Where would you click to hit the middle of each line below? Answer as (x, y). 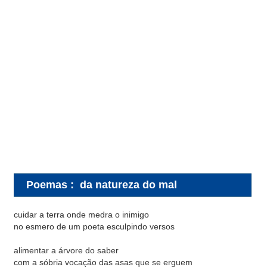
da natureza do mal (128, 184)
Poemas (47, 184)
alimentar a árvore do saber (66, 250)
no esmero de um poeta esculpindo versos (94, 226)
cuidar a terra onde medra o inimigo (81, 215)
